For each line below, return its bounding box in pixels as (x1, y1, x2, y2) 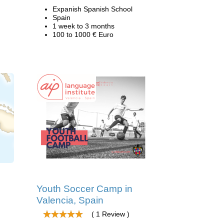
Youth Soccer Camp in (36, 183, 132, 194)
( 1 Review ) (91, 210, 129, 218)
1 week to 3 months (52, 22, 114, 30)
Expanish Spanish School (52, 5, 132, 13)
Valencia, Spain (36, 195, 103, 205)
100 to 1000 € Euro (52, 30, 113, 38)
